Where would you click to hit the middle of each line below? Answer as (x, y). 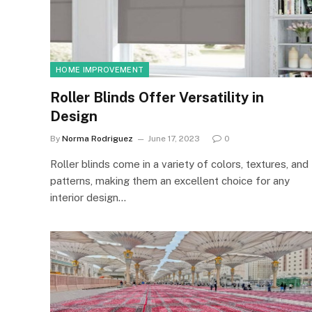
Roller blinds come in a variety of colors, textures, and (179, 164)
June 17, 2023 (174, 138)
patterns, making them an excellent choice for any (170, 180)
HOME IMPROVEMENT (100, 69)
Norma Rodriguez (97, 138)
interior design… (88, 197)
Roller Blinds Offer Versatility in (157, 97)
